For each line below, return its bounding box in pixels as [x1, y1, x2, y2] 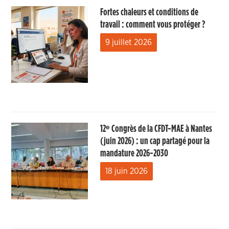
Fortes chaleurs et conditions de [100, 7, 199, 17]
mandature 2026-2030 [100, 148, 169, 158]
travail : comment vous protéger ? [100, 19, 205, 30]
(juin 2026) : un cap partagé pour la [100, 136, 210, 146]
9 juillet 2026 [105, 38, 152, 47]
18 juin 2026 [105, 167, 148, 175]
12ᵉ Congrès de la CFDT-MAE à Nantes [100, 124, 213, 134]
